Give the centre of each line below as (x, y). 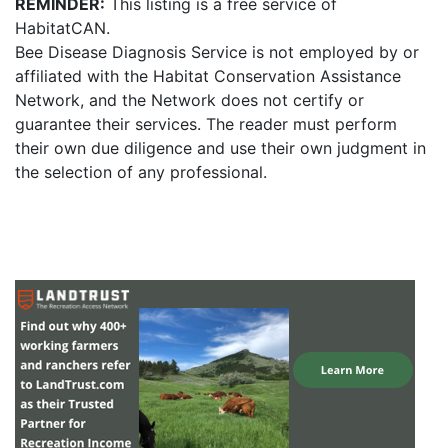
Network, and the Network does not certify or (189, 100)
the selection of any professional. (141, 172)
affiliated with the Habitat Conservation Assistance (208, 76)
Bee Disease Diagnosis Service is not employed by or (217, 52)
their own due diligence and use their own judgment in (220, 148)
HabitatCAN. (62, 28)
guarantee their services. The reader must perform (206, 124)
